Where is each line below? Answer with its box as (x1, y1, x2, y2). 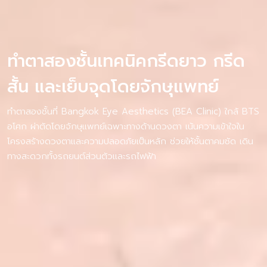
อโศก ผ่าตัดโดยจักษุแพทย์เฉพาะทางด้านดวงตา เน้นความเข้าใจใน (7, 120, 244, 133)
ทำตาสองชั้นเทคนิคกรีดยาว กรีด (7, 48, 245, 74)
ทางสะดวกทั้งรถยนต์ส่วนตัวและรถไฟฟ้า (7, 150, 156, 163)
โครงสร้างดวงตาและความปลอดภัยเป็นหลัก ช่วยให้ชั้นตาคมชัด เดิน (7, 135, 253, 148)
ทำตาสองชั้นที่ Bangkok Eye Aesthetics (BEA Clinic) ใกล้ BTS (7, 105, 259, 118)
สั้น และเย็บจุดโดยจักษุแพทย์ (7, 74, 219, 100)
